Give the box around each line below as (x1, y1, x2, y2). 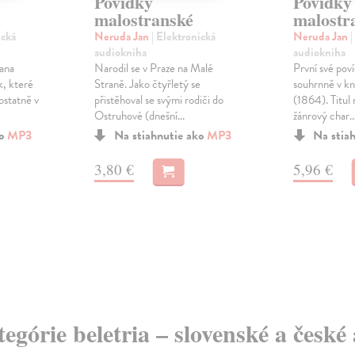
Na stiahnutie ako (113, 126, 207, 146)
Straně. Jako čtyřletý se (94, 75, 200, 94)
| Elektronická (151, 28, 216, 46)
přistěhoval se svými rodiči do (94, 91, 223, 109)
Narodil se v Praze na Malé (94, 59, 213, 78)
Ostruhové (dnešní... (94, 107, 185, 125)
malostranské (94, 6, 193, 33)
